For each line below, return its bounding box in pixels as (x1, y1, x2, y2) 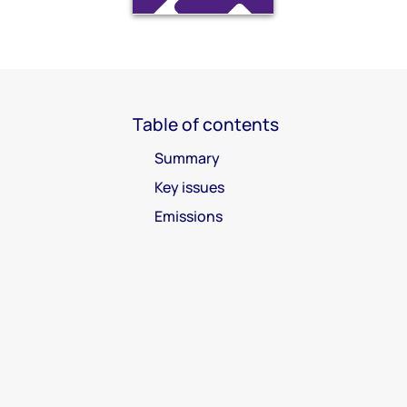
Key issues (154, 176, 224, 197)
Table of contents (133, 112, 279, 136)
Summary (154, 147, 220, 168)
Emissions (154, 205, 223, 226)
